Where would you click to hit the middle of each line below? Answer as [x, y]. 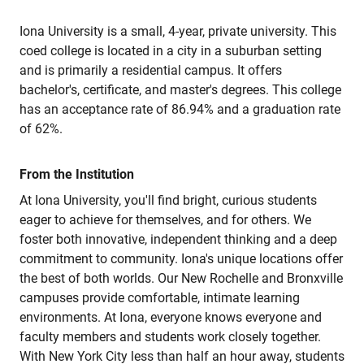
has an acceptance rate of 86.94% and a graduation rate [180, 109]
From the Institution [77, 174]
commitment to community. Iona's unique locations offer [181, 259]
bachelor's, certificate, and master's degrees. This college [180, 90]
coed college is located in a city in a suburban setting [171, 51]
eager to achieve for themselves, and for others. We [165, 220]
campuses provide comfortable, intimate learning [160, 298]
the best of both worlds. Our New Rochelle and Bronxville [181, 278]
